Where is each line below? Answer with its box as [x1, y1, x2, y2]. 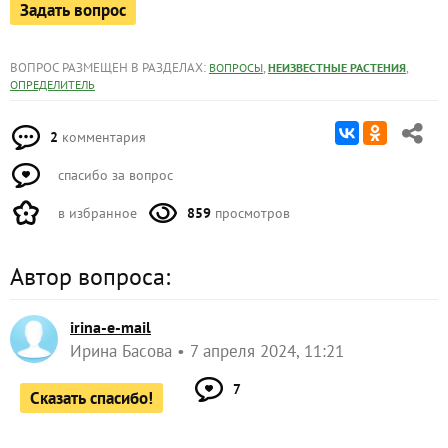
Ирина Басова [70, 340, 172, 363]
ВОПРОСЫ [209, 60, 263, 76]
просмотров [211, 204, 290, 223]
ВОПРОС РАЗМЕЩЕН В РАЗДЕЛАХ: [10, 59, 209, 77]
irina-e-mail [70, 317, 151, 338]
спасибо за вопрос [54, 166, 173, 185]
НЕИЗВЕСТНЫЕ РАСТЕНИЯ [268, 60, 406, 76]
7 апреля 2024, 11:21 [190, 340, 344, 363]
